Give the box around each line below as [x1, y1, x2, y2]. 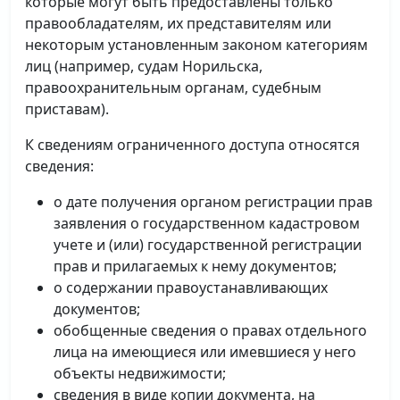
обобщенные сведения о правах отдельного [54, 321, 367, 340]
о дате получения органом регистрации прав [54, 192, 372, 212]
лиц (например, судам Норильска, [25, 56, 262, 76]
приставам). [25, 99, 109, 119]
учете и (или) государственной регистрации [54, 235, 362, 254]
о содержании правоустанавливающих [54, 278, 328, 297]
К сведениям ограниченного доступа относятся [25, 135, 360, 154]
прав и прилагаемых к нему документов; [54, 256, 337, 276]
